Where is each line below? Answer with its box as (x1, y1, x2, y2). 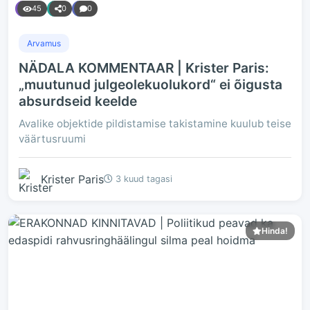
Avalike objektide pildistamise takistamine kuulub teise (19, 117, 291, 130)
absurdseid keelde (19, 93, 137, 109)
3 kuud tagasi (113, 174, 172, 184)
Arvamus (27, 38, 61, 48)
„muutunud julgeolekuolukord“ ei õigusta (19, 76, 282, 93)
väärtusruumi (19, 132, 86, 145)
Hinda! (262, 226, 288, 236)
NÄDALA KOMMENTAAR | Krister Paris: (19, 60, 269, 76)
